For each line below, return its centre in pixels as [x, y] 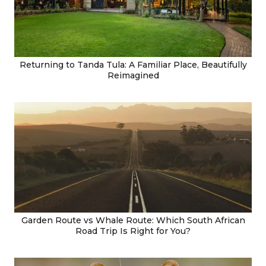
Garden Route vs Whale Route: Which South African [133, 221]
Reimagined [133, 75]
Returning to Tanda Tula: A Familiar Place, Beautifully [133, 64]
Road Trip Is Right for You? [133, 231]
